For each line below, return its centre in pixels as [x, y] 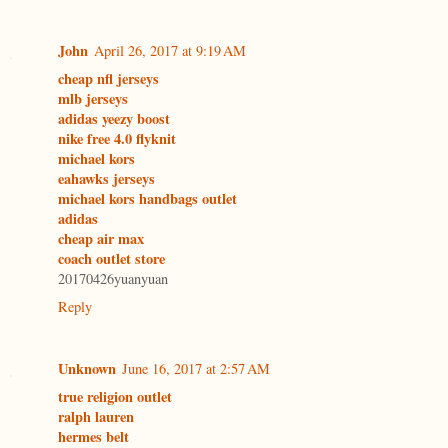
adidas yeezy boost [114, 119]
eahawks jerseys [106, 179]
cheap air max [101, 239]
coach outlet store [111, 259]
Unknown [87, 369]
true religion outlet [115, 397]
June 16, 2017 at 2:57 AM [196, 369]
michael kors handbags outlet [147, 199]
